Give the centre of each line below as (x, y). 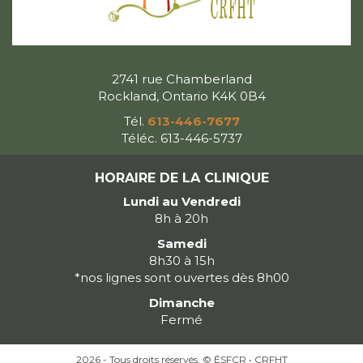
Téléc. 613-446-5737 (181, 139)
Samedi (181, 244)
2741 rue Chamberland (181, 79)
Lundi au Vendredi (181, 202)
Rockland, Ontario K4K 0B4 (181, 96)
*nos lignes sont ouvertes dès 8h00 (181, 278)
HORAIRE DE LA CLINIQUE (181, 178)
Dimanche (181, 303)
